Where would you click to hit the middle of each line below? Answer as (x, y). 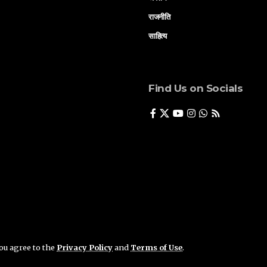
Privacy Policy (85, 247)
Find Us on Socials (196, 88)
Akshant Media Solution (61, 252)
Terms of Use (156, 247)
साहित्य (158, 35)
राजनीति (159, 16)
